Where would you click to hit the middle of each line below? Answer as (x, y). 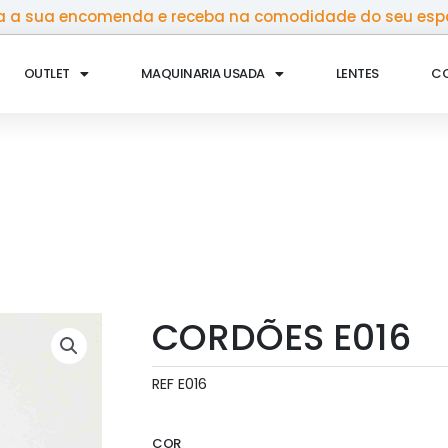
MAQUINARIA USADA (202, 73)
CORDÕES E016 (281, 337)
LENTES (357, 73)
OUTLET (46, 73)
